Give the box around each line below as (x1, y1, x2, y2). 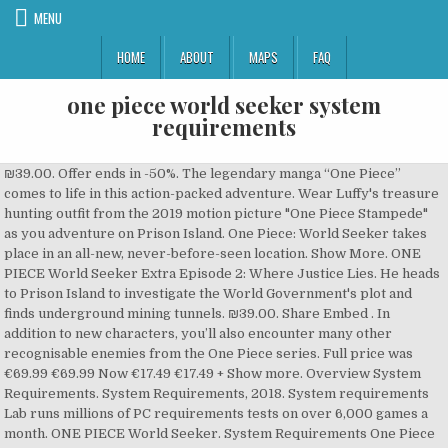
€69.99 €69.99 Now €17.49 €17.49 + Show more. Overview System (4, 366, 422, 381)
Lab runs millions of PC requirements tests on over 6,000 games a (4, 406, 429, 421)
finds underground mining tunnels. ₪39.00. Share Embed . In (4, 306, 391, 321)
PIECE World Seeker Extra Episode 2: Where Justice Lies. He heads (4, 266, 441, 281)
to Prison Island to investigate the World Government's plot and (4, 286, 413, 301)
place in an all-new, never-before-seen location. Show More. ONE (4, 246, 422, 261)
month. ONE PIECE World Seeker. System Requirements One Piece (4, 426, 436, 441)
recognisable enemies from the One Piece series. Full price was (4, 346, 414, 361)
